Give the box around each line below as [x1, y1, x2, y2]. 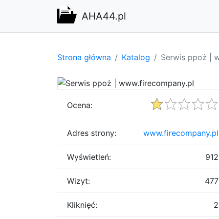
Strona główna [57, 52, 111, 62]
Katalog [122, 52, 150, 62]
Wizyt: [67, 175, 90, 186]
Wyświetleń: [67, 152, 111, 162]
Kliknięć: [67, 199, 97, 210]
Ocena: [67, 100, 92, 110]
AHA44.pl [82, 10, 126, 22]
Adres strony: [67, 128, 116, 138]
